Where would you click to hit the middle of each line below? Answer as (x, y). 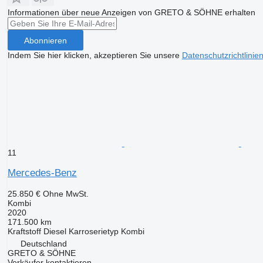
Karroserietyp (93, 232)
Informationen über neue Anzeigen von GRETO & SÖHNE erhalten (131, 13)
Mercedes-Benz (42, 173)
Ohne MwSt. (65, 194)
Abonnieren (45, 40)
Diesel (55, 232)
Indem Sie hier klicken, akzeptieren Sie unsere (95, 55)
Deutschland (43, 244)
